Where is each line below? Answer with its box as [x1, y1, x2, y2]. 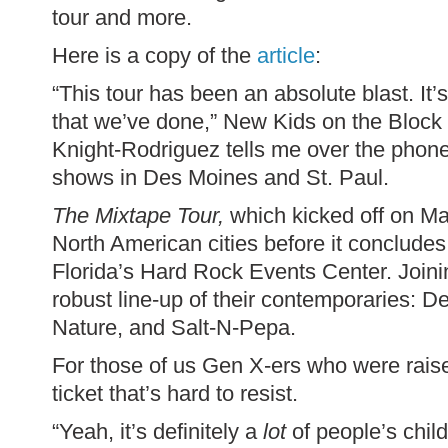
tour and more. [52, 5, 198, 31]
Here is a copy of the [52, 43, 257, 69]
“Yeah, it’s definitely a [52, 419, 263, 445]
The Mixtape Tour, [52, 203, 230, 229]
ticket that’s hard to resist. [52, 381, 298, 407]
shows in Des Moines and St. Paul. [52, 165, 389, 191]
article [257, 43, 315, 69]
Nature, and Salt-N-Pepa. [52, 315, 296, 341]
